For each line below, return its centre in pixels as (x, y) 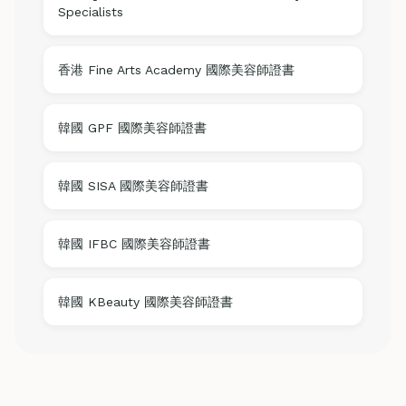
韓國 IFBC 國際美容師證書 (134, 243)
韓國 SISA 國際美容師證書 (133, 185)
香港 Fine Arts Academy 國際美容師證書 (176, 69)
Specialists (91, 11)
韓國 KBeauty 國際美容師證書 (145, 301)
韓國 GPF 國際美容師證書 (132, 127)
